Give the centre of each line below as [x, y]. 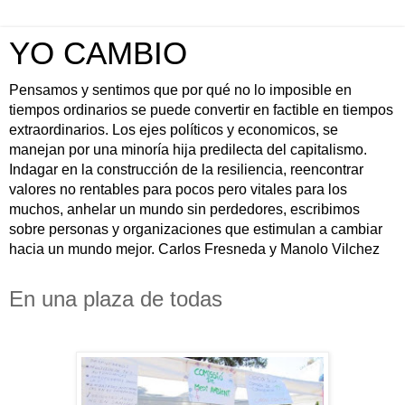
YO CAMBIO [98, 53]
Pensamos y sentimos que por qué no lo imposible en [180, 90]
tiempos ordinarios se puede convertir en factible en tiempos [201, 110]
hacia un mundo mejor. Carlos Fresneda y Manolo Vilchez [194, 249]
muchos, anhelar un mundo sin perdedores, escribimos [184, 209]
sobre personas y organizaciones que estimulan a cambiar [196, 229]
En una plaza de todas [116, 299]
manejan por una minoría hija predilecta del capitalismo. [188, 150]
